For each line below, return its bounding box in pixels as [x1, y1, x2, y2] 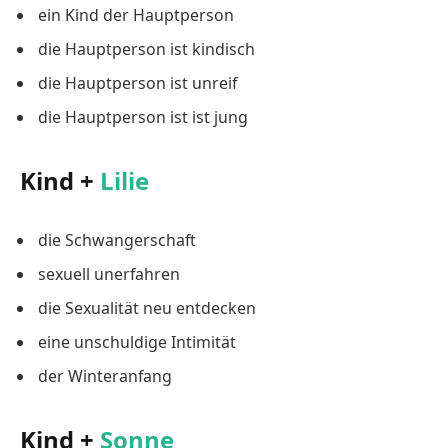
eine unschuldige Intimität [38, 330, 236, 353]
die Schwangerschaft [38, 228, 196, 251]
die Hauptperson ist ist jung [38, 105, 248, 128]
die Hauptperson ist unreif [38, 71, 237, 94]
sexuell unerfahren [38, 262, 180, 285]
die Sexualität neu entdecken [38, 296, 256, 319]
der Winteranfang [38, 364, 172, 387]
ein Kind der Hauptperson [38, 3, 234, 26]
